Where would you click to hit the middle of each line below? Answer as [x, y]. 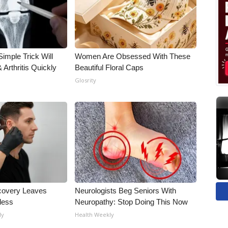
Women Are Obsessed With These [133, 56]
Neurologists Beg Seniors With [126, 191]
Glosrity [86, 80]
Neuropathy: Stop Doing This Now [132, 202]
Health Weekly [95, 215]
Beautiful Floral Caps [109, 67]
